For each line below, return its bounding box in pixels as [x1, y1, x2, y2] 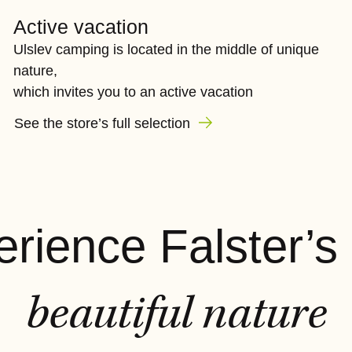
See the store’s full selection [14, 115, 195, 131]
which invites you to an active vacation [13, 83, 254, 100]
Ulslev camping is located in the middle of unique [13, 41, 320, 57]
